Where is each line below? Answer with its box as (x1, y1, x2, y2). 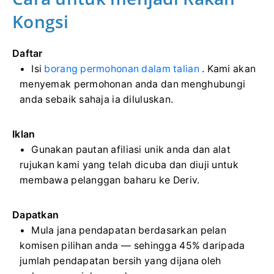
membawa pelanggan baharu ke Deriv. (20, 174, 200, 186)
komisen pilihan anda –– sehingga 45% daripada (20, 239, 245, 251)
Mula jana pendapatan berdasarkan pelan (31, 224, 226, 236)
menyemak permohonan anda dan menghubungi (20, 78, 246, 90)
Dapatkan (12, 208, 59, 221)
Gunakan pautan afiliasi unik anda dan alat (31, 143, 231, 155)
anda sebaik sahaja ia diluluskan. (20, 93, 174, 105)
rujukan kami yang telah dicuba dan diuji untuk (20, 158, 239, 171)
